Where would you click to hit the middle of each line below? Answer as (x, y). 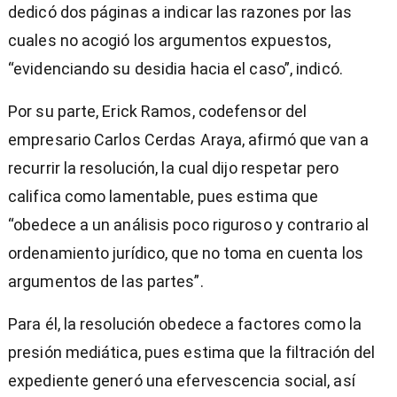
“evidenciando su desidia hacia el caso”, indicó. (175, 69)
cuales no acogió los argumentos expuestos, (170, 41)
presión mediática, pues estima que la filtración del (192, 353)
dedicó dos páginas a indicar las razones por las (180, 12)
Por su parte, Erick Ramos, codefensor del (158, 112)
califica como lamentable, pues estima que (163, 197)
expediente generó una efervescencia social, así (182, 381)
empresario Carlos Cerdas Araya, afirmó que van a (188, 140)
